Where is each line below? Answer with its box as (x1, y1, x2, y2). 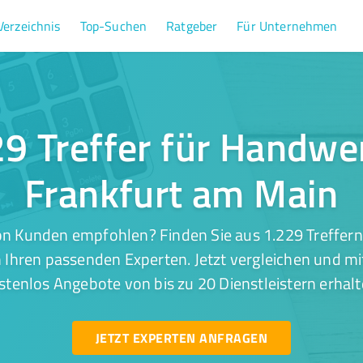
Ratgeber (166, 17, 218, 35)
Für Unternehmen (237, 17, 338, 35)
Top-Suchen (79, 17, 147, 35)
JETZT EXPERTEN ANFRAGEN (95, 328, 267, 347)
